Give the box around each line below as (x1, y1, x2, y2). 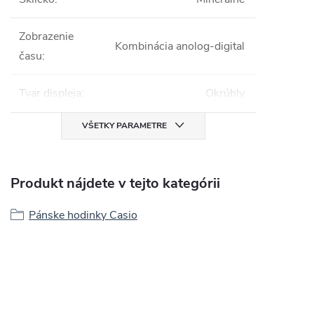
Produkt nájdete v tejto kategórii (11, 173, 220, 193)
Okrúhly (205, 85, 245, 101)
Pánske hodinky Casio (29, 207, 137, 223)
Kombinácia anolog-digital (115, 38, 245, 54)
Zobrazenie (19, 28, 74, 44)
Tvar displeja (19, 85, 81, 101)
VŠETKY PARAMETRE (82, 119, 167, 131)
